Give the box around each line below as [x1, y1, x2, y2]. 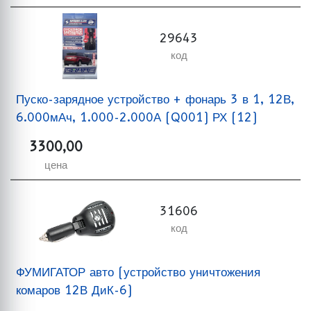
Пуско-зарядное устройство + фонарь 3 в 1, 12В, [16, 92, 294, 106]
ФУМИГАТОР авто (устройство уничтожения [16, 264, 260, 279]
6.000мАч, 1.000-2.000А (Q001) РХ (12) [16, 110, 257, 124]
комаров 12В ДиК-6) [16, 283, 132, 297]
